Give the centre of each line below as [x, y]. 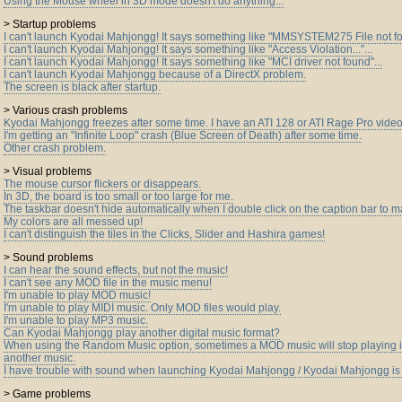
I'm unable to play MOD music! [77, 295]
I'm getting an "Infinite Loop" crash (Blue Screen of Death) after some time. [183, 135]
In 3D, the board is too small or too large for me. [118, 197]
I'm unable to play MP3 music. [76, 320]
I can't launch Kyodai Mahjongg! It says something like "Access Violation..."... [188, 49]
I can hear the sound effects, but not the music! [116, 270]
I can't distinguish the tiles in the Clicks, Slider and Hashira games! [164, 234]
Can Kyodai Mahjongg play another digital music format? [142, 333]
